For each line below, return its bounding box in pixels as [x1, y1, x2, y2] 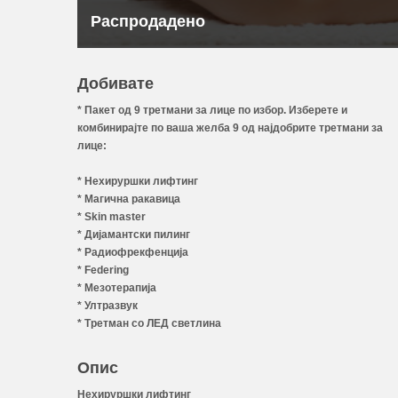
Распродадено [91, 12, 205, 30]
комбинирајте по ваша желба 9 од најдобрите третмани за [77, 122, 383, 134]
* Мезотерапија [77, 282, 156, 294]
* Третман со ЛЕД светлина [77, 317, 221, 330]
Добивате [77, 74, 154, 92]
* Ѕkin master [77, 211, 146, 223]
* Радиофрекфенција [77, 246, 188, 259]
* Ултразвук [77, 299, 138, 312]
